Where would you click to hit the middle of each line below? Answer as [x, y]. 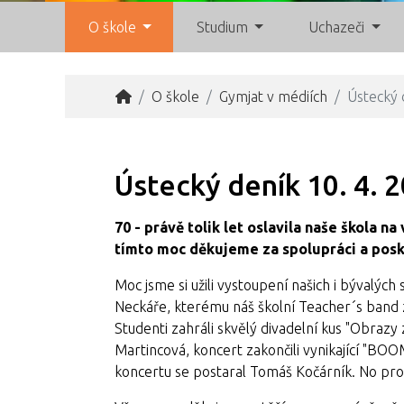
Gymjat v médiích [273, 96]
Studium [222, 27]
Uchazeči [336, 27]
